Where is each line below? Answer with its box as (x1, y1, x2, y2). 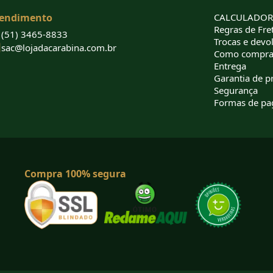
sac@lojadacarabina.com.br (1, 41, 117, 54)
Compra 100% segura (24, 167, 126, 181)
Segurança (213, 84, 258, 97)
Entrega (213, 60, 246, 73)
